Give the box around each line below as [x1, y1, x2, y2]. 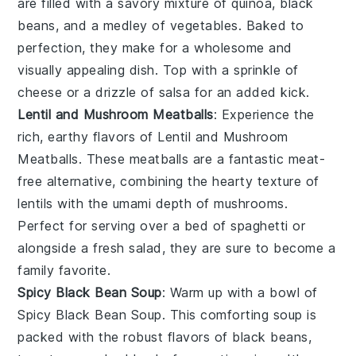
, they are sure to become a [161, 239, 336, 256]
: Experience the [213, 106, 315, 122]
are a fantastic [188, 150, 288, 167]
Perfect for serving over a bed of [17, 217, 231, 234]
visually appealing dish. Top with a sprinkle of [17, 61, 299, 78]
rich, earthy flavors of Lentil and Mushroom [17, 128, 288, 145]
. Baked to [238, 17, 304, 33]
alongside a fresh [17, 239, 130, 256]
